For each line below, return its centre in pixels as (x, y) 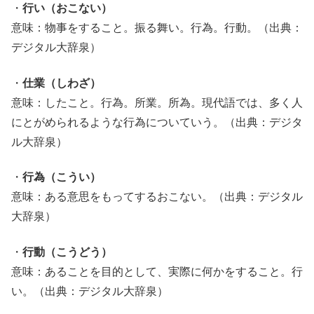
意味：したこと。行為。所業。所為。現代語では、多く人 (157, 102)
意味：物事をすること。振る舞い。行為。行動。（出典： (157, 28)
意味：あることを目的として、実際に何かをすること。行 (157, 271)
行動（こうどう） (69, 252)
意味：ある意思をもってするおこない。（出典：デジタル (157, 197)
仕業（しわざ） (62, 83)
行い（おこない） (67, 8)
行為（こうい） (62, 177)
